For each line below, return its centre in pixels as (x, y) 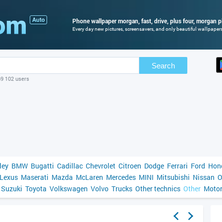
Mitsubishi (173, 177)
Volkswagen (69, 189)
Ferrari (177, 166)
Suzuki (12, 189)
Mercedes (121, 177)
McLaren (89, 177)
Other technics (158, 189)
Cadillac (70, 166)
